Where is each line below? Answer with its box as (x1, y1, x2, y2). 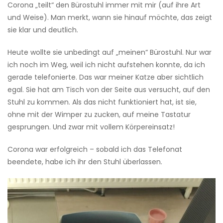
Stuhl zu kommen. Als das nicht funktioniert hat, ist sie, (7, 97, 197, 107)
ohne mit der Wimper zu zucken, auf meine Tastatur (7, 109, 191, 119)
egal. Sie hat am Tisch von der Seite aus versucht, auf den (7, 84, 210, 95)
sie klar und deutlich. (7, 24, 78, 35)
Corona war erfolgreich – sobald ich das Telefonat (7, 144, 182, 154)
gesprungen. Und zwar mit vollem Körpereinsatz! (7, 121, 177, 132)
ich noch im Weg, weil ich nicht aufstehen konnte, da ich (7, 59, 205, 70)
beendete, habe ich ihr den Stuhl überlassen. (7, 156, 162, 167)
